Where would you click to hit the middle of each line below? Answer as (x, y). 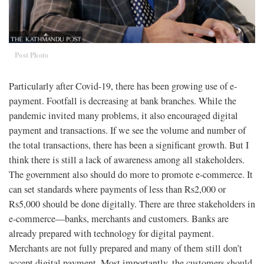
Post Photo (32, 55)
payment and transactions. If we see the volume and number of (127, 131)
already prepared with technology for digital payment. (111, 234)
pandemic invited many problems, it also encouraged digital (123, 116)
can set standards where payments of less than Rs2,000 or (117, 189)
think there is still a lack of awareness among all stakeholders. (127, 160)
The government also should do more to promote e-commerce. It (131, 175)
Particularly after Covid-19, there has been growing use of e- (123, 86)
